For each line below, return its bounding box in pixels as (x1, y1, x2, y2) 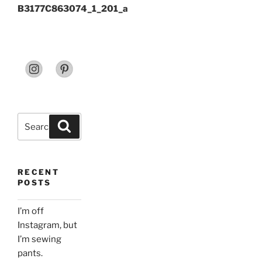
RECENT (18, 167, 60, 177)
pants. (18, 248, 43, 259)
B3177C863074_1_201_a (18, 3, 128, 14)
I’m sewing (18, 234, 61, 245)
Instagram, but (18, 220, 77, 231)
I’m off (18, 206, 44, 217)
